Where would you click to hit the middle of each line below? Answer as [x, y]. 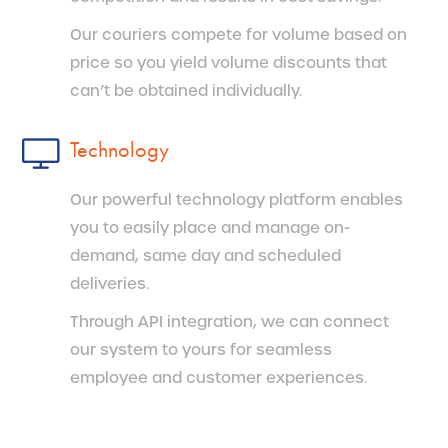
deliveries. [109, 283]
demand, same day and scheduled [205, 255]
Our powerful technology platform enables [236, 199]
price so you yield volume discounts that [228, 62]
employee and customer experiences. [218, 377]
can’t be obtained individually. [186, 90]
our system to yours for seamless [201, 349]
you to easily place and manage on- [210, 227]
